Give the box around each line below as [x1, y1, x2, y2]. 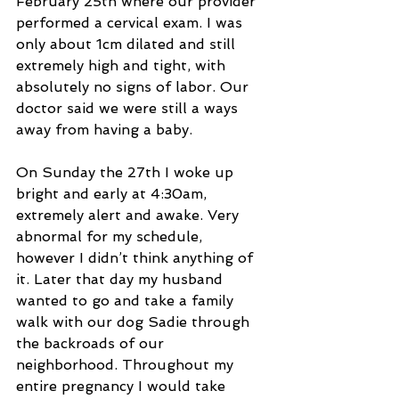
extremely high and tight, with [16, 57, 230, 75]
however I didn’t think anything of [16, 249, 257, 267]
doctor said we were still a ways [16, 100, 242, 118]
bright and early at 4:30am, [16, 185, 211, 203]
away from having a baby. [16, 121, 192, 139]
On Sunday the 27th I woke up [16, 164, 238, 182]
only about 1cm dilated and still [16, 36, 240, 53]
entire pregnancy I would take [16, 378, 230, 395]
